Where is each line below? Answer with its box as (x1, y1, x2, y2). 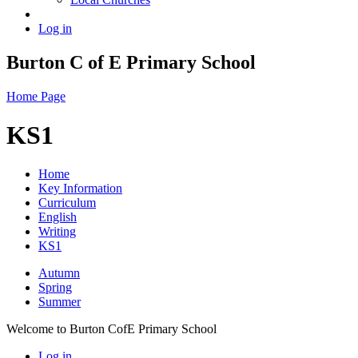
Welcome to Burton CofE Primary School (6, 322, 217, 336)
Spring (38, 280, 72, 295)
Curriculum (38, 196, 96, 210)
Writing (38, 225, 76, 239)
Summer (38, 295, 81, 309)
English (38, 210, 77, 225)
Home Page (6, 89, 66, 103)
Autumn (38, 266, 80, 280)
